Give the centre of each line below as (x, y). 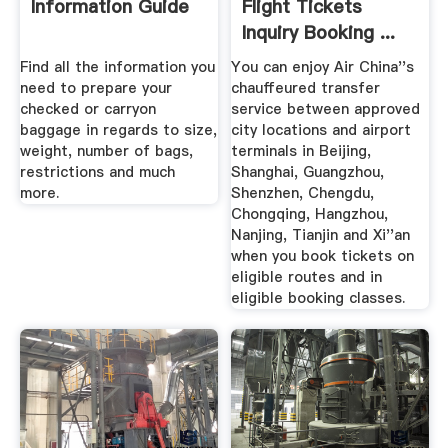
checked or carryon (87, 109)
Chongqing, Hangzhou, (310, 214)
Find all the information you (117, 67)
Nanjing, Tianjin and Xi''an (321, 235)
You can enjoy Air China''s (323, 67)
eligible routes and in (307, 277)
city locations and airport (321, 130)
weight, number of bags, (106, 151)
